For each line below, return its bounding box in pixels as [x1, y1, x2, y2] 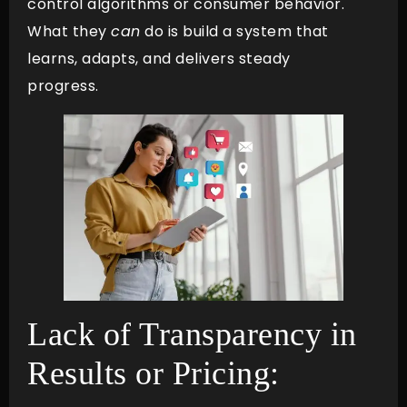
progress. [27, 74, 115, 96]
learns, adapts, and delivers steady [27, 47, 291, 69]
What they [27, 20, 111, 42]
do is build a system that [140, 20, 329, 42]
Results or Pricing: [27, 354, 280, 392]
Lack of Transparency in [27, 315, 357, 352]
